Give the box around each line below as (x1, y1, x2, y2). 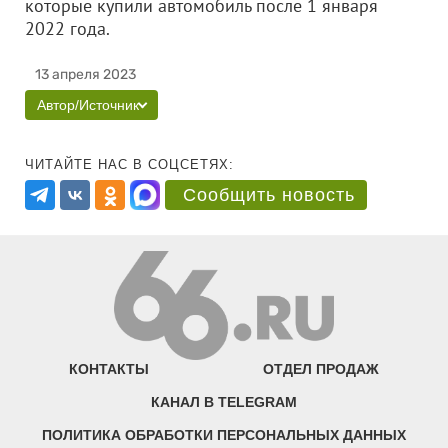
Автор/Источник (37, 97, 139, 113)
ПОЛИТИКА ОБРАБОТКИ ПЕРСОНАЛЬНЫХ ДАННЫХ (42, 427, 406, 444)
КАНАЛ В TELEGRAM (151, 394, 297, 411)
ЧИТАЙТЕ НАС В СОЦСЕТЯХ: (25, 157, 234, 172)
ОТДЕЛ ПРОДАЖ (262, 361, 379, 378)
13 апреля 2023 (35, 66, 136, 83)
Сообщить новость (183, 185, 355, 205)
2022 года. (25, 17, 169, 40)
